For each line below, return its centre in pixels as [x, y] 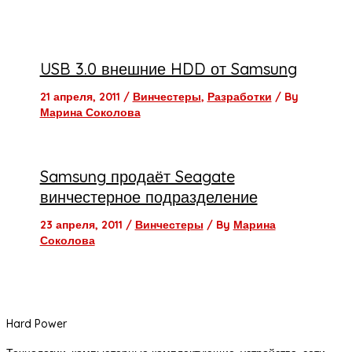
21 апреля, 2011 [81, 96]
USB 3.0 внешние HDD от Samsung [168, 68]
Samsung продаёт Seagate [137, 176]
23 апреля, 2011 [82, 224]
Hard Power [37, 323]
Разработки [239, 96]
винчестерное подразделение [148, 196]
